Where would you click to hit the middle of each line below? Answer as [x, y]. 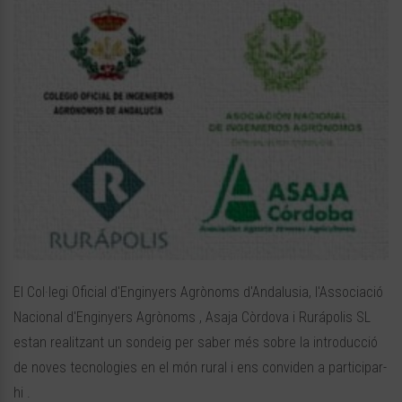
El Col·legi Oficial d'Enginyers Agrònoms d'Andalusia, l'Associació [198, 293]
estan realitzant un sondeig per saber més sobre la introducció [196, 343]
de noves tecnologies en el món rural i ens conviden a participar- [200, 368]
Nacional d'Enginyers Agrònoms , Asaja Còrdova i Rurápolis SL [192, 318]
